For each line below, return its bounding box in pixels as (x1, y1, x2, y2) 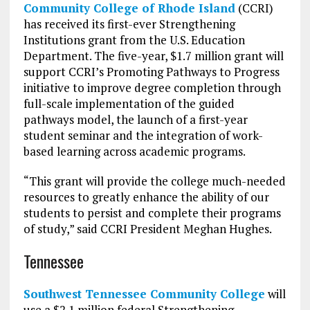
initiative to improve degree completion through (23, 80, 281, 96)
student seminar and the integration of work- (23, 127, 263, 144)
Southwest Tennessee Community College (23, 286, 265, 302)
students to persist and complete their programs (23, 205, 281, 221)
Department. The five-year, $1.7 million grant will (23, 48, 284, 64)
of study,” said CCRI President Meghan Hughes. (23, 221, 272, 237)
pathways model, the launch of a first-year (23, 111, 248, 128)
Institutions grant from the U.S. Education (23, 32, 245, 48)
